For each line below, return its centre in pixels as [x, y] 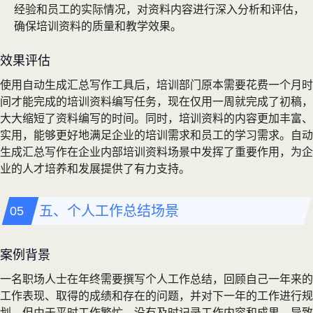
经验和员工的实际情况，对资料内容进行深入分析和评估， [159, 9]
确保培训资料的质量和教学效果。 [98, 26]
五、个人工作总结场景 [109, 211]
